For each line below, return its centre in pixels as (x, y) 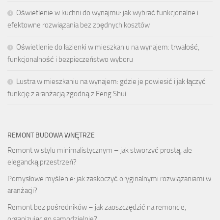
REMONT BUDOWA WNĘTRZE (51, 135)
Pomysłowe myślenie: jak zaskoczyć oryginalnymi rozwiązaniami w (109, 179)
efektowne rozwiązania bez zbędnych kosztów (79, 25)
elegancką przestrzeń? (42, 162)
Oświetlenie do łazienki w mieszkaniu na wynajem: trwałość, (108, 47)
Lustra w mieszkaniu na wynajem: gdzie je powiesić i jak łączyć (111, 81)
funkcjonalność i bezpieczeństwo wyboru (70, 59)
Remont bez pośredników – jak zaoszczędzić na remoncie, (97, 207)
